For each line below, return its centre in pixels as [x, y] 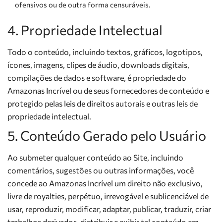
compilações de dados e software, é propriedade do [97, 78]
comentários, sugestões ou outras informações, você [101, 170]
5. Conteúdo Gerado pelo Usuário [107, 136]
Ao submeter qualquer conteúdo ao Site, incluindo [95, 157]
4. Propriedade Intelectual [85, 30]
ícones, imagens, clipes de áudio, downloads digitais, [98, 65]
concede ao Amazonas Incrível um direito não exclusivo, [105, 183]
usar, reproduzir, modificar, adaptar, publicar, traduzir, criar [109, 209]
